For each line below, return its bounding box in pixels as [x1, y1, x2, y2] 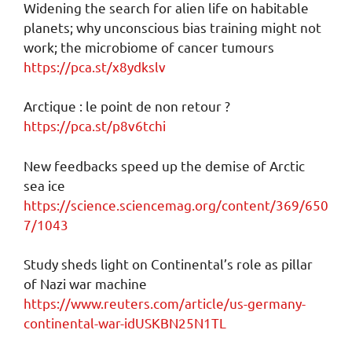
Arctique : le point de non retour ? [24, 97, 230, 114]
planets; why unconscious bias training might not [24, 18, 321, 35]
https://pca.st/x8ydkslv [24, 57, 166, 75]
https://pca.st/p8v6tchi [24, 117, 166, 134]
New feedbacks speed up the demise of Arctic [24, 156, 305, 174]
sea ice [24, 176, 65, 193]
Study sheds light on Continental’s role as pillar [24, 255, 313, 272]
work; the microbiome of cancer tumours [24, 38, 274, 55]
